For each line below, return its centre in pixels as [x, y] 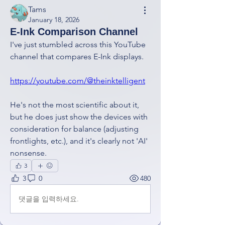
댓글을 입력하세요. [49, 199]
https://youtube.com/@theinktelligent [78, 81]
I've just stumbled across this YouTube [78, 44]
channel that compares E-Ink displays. [77, 57]
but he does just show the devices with [79, 117]
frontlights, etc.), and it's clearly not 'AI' [79, 141]
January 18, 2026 [54, 20]
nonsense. [28, 153]
